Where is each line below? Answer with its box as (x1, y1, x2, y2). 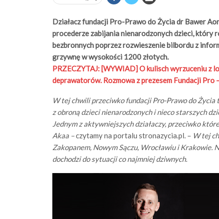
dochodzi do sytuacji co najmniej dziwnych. (52, 154, 187, 163)
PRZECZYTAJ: (52, 64, 101, 73)
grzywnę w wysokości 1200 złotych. (52, 52, 169, 61)
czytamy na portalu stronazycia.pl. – (76, 131, 191, 140)
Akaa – (52, 131, 76, 140)
